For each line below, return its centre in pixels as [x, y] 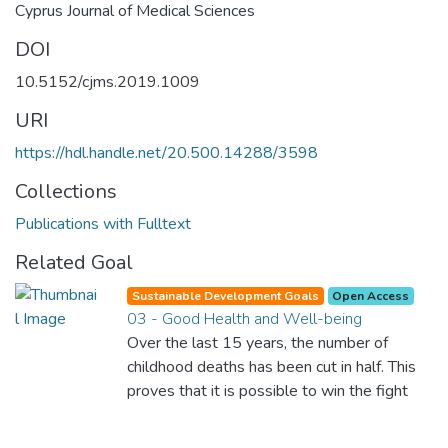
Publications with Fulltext [103, 223]
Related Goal [74, 262]
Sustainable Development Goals [225, 295]
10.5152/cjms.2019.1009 [107, 81]
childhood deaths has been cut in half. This [271, 366]
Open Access [371, 295]
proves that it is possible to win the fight [267, 390]
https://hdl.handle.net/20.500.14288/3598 [166, 152]
